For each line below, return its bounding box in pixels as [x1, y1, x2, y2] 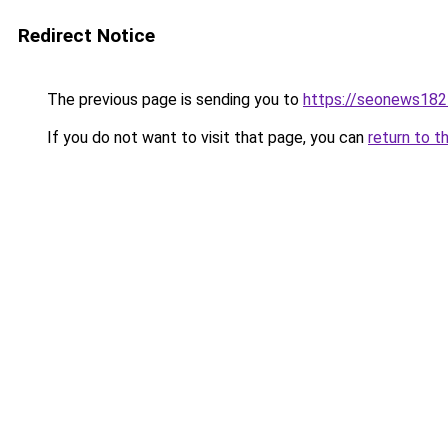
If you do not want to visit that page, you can [43, 128, 368, 147]
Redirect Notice [18, 24, 155, 47]
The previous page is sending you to [43, 90, 303, 109]
